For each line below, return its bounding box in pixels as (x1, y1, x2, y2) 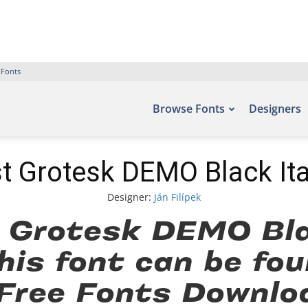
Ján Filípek (154, 190, 201, 203)
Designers (249, 101, 301, 116)
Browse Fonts (153, 101, 225, 116)
